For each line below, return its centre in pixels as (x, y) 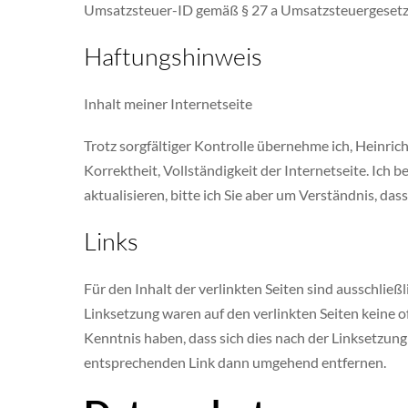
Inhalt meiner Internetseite (168, 103)
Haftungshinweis (173, 56)
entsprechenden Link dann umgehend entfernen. (235, 362)
